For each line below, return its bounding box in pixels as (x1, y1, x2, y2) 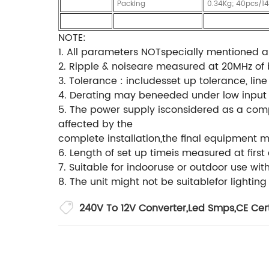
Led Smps (188, 200, 234, 216)
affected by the (58, 116, 133, 132)
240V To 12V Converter (79, 200, 186, 216)
